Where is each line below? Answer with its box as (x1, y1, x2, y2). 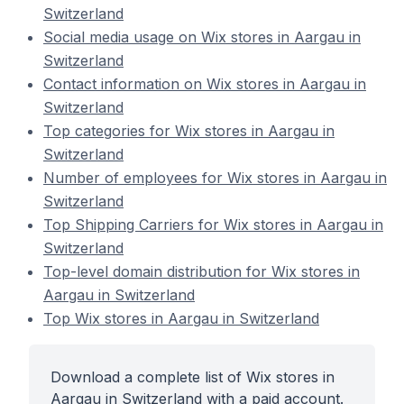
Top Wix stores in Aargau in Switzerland (43, 309, 319, 327)
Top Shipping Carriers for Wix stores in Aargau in (43, 216, 383, 234)
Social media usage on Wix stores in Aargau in (43, 28, 361, 46)
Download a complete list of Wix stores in (50, 368, 335, 386)
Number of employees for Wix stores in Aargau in (43, 169, 387, 187)
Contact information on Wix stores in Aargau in (43, 75, 366, 93)
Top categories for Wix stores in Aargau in (43, 122, 335, 140)
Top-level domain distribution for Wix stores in (43, 262, 360, 280)
